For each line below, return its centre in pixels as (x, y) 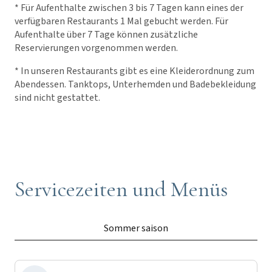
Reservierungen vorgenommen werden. (96, 48)
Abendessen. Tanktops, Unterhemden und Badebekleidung (135, 84)
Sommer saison (136, 228)
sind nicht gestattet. (57, 97)
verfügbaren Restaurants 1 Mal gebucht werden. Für (121, 21)
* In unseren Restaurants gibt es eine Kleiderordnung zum (134, 71)
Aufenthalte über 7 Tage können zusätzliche (106, 34)
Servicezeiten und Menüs (121, 189)
